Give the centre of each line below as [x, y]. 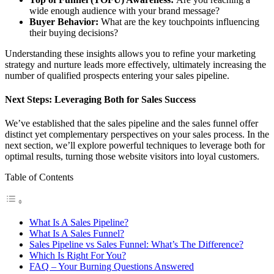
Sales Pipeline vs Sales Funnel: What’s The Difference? [136, 245]
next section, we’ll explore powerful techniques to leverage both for [135, 146]
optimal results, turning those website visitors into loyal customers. [132, 157]
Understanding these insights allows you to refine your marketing [130, 53]
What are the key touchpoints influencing [179, 21]
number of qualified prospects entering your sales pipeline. [117, 75]
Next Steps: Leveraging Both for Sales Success [100, 100]
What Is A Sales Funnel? [77, 234]
